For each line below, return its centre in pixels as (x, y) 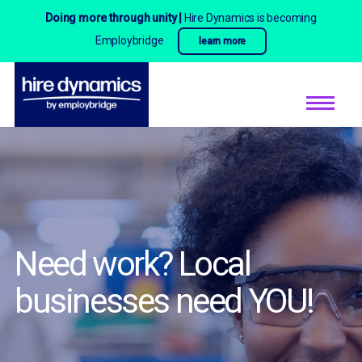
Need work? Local (132, 264)
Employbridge (130, 40)
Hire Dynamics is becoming (250, 18)
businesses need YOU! (164, 301)
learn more (223, 41)
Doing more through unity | (115, 18)
